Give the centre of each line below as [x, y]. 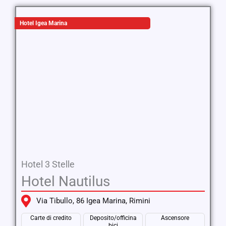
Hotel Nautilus [66, 181]
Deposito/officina [113, 218]
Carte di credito [51, 218]
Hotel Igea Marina [43, 23]
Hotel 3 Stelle [48, 164]
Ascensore [175, 218]
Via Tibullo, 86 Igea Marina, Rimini [93, 201]
